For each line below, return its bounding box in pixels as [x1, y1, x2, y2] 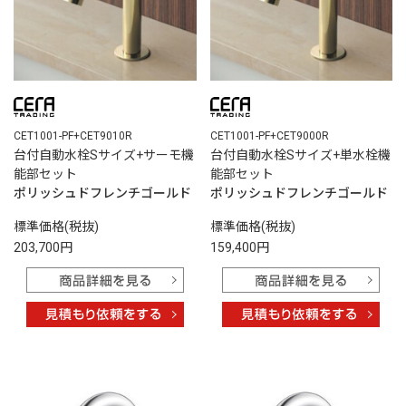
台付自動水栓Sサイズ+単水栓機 [209, 148, 391, 163]
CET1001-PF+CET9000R [209, 130, 329, 143]
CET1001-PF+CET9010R [14, 130, 132, 143]
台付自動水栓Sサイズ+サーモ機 [14, 148, 194, 163]
